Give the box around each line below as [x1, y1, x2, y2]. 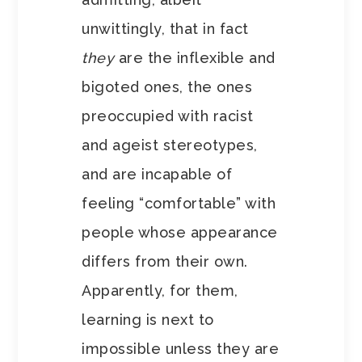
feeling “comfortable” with [82, 195, 276, 213]
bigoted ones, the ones [82, 78, 253, 96]
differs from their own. [82, 253, 248, 271]
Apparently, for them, [82, 282, 238, 300]
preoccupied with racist [82, 107, 254, 125]
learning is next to [82, 311, 214, 329]
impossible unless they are [82, 340, 280, 358]
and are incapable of [82, 166, 233, 183]
